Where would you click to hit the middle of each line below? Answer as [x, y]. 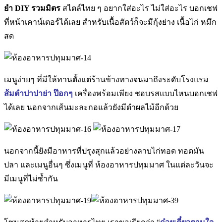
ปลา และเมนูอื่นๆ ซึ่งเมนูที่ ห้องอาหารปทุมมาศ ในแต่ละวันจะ [109, 165]
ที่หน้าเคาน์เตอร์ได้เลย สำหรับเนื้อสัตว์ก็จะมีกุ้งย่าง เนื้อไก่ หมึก [110, 22]
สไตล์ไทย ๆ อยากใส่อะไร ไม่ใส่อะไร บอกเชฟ [139, 8]
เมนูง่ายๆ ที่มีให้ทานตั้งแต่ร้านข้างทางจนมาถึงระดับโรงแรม [106, 80]
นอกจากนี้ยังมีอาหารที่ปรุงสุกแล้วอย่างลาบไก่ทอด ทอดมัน [104, 151]
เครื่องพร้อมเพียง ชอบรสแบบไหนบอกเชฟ [145, 94]
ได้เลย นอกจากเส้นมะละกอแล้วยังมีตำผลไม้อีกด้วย [91, 108]
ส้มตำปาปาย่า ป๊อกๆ [38, 94]
